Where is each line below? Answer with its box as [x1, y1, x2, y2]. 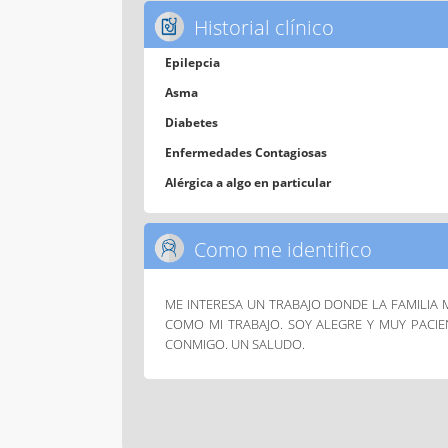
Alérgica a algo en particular [165, 173, 332, 191]
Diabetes [165, 113, 219, 131]
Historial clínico [189, 13, 334, 41]
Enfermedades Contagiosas [165, 143, 328, 161]
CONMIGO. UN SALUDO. [165, 335, 306, 354]
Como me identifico [189, 235, 372, 263]
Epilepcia [165, 53, 221, 71]
